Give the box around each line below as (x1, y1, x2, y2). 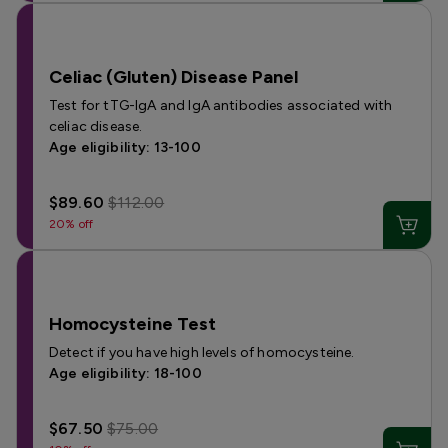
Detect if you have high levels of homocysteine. (49, 344, 355, 361)
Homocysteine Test (49, 313, 216, 335)
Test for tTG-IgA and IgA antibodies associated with (49, 97, 393, 114)
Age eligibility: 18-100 (49, 365, 202, 382)
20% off (49, 217, 94, 231)
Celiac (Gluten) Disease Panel (49, 66, 298, 88)
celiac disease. (49, 118, 143, 135)
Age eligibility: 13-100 (49, 139, 201, 156)
